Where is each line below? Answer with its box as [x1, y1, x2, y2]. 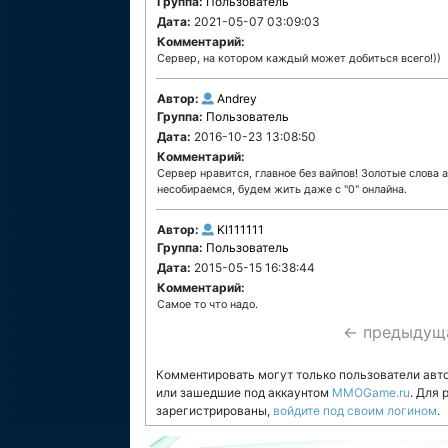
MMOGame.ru [332, 385, 410, 400]
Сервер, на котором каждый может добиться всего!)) [157, 52, 441, 65]
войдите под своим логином [273, 403, 437, 418]
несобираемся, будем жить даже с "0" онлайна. [157, 183, 407, 196]
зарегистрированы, [156, 403, 273, 418]
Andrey [217, 91, 257, 106]
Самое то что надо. [157, 298, 258, 311]
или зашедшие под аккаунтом [156, 385, 332, 400]
